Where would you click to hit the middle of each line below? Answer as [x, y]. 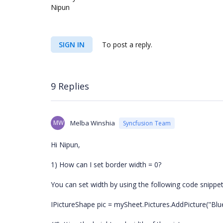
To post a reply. [126, 45]
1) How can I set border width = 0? [106, 165]
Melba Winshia [93, 123]
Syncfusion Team [147, 123]
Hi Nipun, [65, 145]
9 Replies [70, 86]
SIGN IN [72, 45]
